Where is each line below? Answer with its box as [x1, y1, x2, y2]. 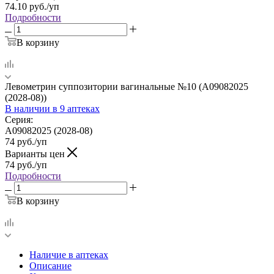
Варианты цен [5, 148, 67, 159]
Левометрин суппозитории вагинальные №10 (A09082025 [5, 81, 248, 92]
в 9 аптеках [53, 103, 100, 114]
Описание [29, 260, 72, 271]
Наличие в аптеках [29, 249, 108, 260]
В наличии [5, 103, 53, 114]
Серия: [5, 114, 33, 125]
